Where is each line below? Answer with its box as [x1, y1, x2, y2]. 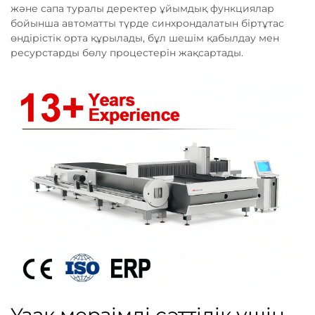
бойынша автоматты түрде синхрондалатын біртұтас [11, 17, 284, 30]
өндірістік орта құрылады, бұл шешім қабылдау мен [11, 32, 279, 44]
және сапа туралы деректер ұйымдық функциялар [11, 2, 274, 15]
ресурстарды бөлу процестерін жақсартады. [11, 46, 243, 59]
